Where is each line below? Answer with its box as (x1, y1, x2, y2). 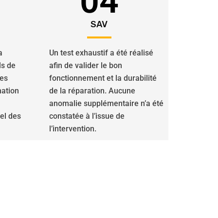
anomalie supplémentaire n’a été (49, 99, 163, 108)
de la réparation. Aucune (49, 86, 135, 95)
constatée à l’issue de (49, 111, 125, 121)
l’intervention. (49, 124, 96, 133)
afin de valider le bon (49, 61, 122, 70)
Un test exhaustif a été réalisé (49, 48, 153, 57)
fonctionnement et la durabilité (49, 73, 157, 83)
